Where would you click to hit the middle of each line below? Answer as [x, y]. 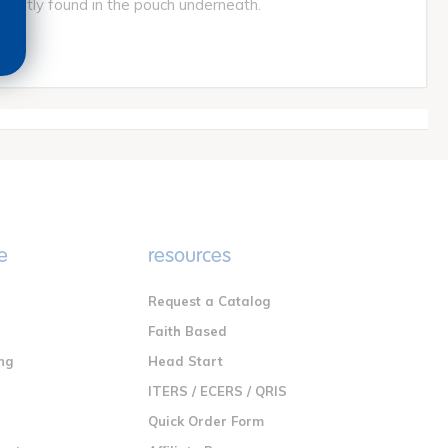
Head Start [186, 361]
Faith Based [188, 331]
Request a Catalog [209, 301]
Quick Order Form [206, 421]
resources [190, 256]
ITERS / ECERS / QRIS [218, 391]
